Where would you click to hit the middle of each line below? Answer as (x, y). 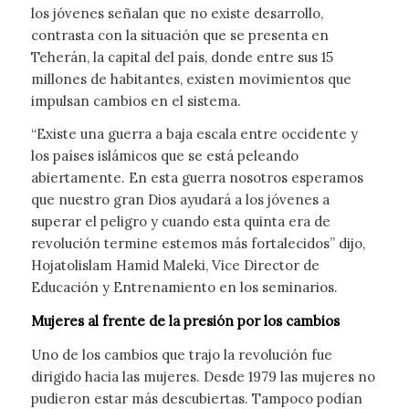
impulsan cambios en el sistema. (136, 100)
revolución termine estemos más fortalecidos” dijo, (198, 244)
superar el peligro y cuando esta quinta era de (180, 222)
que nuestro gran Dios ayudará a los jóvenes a (180, 200)
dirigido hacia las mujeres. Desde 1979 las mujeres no (203, 376)
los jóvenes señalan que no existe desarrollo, (177, 13)
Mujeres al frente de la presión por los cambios (185, 321)
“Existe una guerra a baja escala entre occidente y (194, 134)
